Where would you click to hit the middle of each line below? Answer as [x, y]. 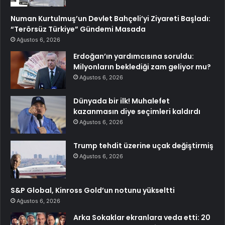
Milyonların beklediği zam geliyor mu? [142, 67]
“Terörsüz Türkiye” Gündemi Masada [78, 29]
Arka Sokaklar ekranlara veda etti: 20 [142, 218]
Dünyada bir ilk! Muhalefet [122, 101]
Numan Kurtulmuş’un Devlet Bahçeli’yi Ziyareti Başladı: [110, 19]
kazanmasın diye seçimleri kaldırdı [137, 112]
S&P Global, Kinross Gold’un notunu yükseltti [93, 191]
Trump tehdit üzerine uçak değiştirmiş [143, 146]
